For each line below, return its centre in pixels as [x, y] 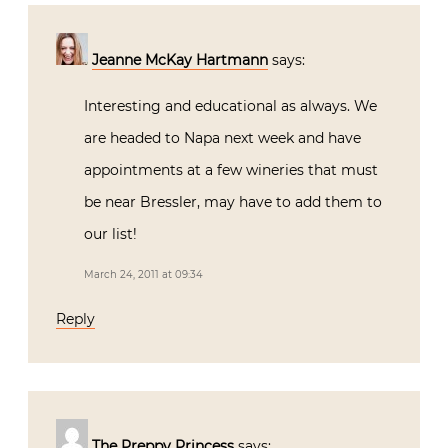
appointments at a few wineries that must [231, 169]
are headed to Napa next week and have [222, 137]
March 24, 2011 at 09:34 [143, 274]
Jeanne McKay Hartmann [180, 59]
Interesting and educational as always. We [230, 105]
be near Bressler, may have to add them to [233, 201]
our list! [110, 233]
